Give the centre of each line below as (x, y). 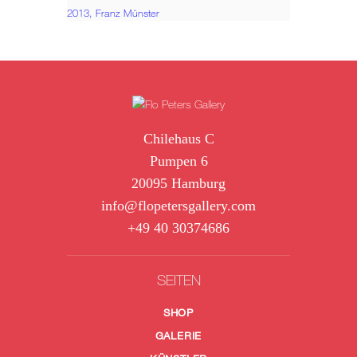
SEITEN (178, 280)
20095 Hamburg (178, 184)
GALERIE (178, 336)
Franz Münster (127, 14)
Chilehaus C (178, 139)
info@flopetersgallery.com (178, 206)
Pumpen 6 (178, 161)
